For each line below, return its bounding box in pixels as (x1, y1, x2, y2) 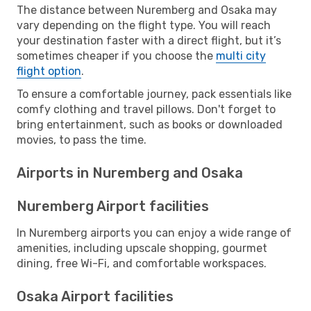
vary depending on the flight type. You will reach (17, 18, 271, 32)
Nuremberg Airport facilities (17, 197, 209, 215)
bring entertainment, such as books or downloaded (17, 117, 283, 131)
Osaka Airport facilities (17, 287, 174, 305)
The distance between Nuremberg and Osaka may (17, 3, 277, 17)
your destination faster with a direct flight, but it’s (17, 33, 281, 47)
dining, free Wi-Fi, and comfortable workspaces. (17, 256, 267, 270)
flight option (17, 64, 81, 78)
